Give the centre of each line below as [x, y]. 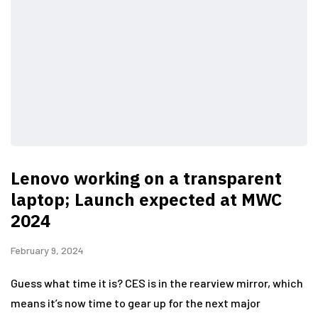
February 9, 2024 [47, 250]
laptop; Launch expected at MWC [146, 199]
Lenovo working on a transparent [146, 178]
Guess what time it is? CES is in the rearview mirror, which [157, 283]
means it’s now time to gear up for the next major [136, 302]
